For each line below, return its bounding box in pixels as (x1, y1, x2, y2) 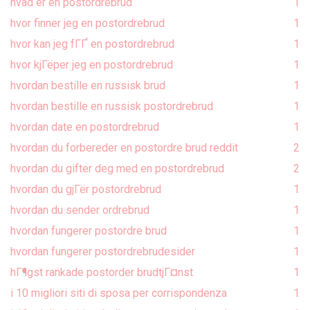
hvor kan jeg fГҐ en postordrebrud (10, 37, 174, 51)
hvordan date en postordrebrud (10, 120, 159, 134)
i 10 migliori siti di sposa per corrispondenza (10, 286, 227, 300)
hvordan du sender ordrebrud (10, 203, 149, 217)
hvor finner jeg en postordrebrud (10, 16, 165, 30)
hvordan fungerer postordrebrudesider (10, 244, 195, 258)
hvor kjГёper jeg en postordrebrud (10, 57, 173, 71)
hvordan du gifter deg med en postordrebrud (10, 161, 224, 175)
